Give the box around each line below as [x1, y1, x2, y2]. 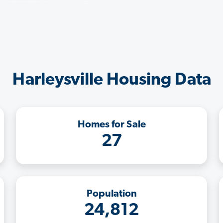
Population [86, 189, 137, 199]
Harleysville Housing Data [12, 71, 211, 89]
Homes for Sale [77, 119, 146, 130]
